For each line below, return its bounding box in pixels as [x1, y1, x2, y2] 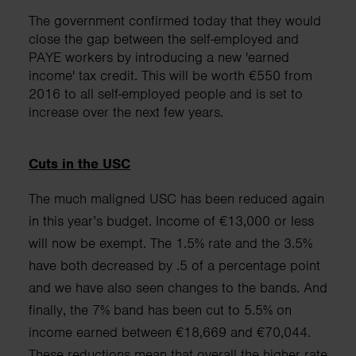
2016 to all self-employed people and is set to [29, 84, 303, 103]
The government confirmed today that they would [29, 11, 321, 29]
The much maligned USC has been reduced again [29, 189, 324, 207]
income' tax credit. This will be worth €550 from [29, 66, 312, 84]
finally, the [29, 300, 88, 319]
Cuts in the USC [29, 154, 130, 172]
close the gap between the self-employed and [29, 29, 299, 48]
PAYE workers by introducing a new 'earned [29, 48, 289, 66]
